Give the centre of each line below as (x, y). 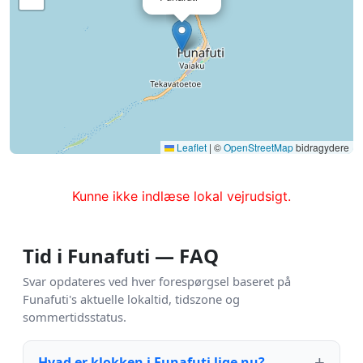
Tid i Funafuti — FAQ (121, 255)
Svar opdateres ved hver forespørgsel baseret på (157, 281)
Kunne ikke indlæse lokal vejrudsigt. (181, 196)
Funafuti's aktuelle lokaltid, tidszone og (131, 299)
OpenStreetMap (258, 147)
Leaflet (190, 147)
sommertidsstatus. (75, 316)
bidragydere (321, 147)
